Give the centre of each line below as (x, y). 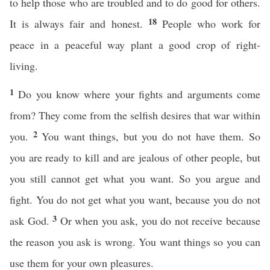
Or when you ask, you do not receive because (160, 221)
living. (24, 66)
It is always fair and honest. (79, 24)
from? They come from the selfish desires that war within (135, 115)
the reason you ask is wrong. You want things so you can (135, 242)
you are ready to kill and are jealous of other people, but (135, 157)
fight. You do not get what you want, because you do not (135, 199)
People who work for (211, 24)
